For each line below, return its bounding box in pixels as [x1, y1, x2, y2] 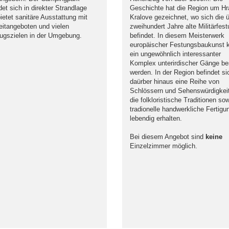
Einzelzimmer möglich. [130, 142, 197, 150]
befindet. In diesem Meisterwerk [130, 32, 224, 39]
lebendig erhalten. [130, 114, 182, 122]
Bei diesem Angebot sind [130, 133, 205, 141]
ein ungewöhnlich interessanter [130, 50, 221, 58]
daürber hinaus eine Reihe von [130, 78, 219, 85]
